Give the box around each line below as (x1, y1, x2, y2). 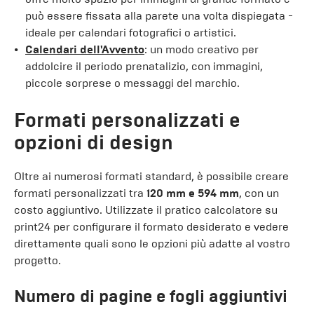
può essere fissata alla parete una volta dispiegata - (25, 9, 293, 22)
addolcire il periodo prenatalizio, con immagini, (25, 60, 263, 73)
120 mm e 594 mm (146, 186, 239, 200)
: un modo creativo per (144, 43, 259, 56)
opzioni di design (14, 130, 173, 155)
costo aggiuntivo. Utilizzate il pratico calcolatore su (14, 203, 278, 217)
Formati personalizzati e (14, 108, 240, 132)
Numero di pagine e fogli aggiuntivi (14, 286, 287, 306)
